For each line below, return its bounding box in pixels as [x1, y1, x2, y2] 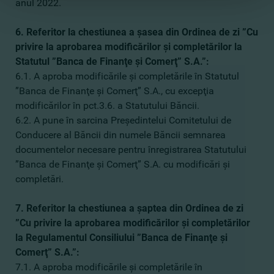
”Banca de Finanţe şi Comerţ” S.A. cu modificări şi [15, 158, 230, 170]
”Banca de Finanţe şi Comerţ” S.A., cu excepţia [15, 85, 214, 97]
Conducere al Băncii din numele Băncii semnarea [15, 129, 226, 141]
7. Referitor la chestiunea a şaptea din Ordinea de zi [15, 202, 243, 214]
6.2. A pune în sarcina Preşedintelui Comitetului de [15, 114, 231, 126]
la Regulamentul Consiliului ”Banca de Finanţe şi [15, 232, 228, 243]
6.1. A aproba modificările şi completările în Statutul [15, 70, 239, 82]
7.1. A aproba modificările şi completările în [15, 261, 202, 273]
